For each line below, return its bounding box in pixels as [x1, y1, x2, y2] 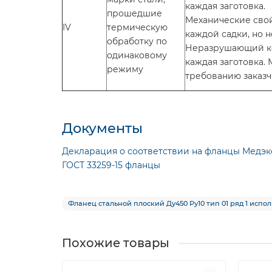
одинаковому [107, 50, 167, 61]
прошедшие [107, 8, 162, 19]
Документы [62, 120, 143, 137]
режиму [107, 64, 143, 75]
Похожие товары [62, 236, 169, 250]
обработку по [107, 36, 167, 47]
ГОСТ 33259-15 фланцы [62, 160, 160, 171]
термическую [107, 22, 168, 33]
